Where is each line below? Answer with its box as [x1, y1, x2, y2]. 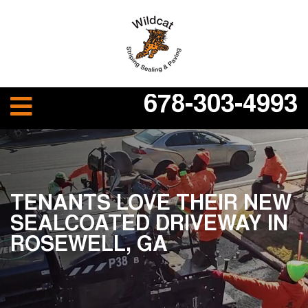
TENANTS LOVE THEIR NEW [10, 195, 291, 215]
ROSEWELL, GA [10, 236, 168, 256]
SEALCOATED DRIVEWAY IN [10, 215, 288, 236]
